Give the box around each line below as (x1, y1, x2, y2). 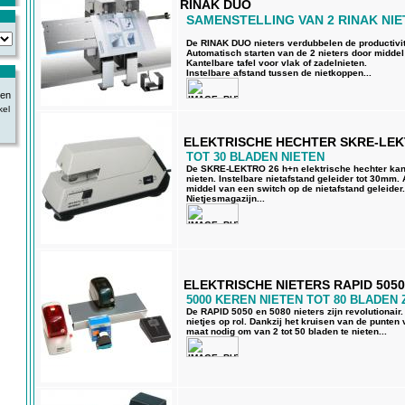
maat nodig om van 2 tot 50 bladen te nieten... (186, 326, 387, 336)
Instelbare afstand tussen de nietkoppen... (186, 67, 372, 78)
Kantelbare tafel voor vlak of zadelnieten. (186, 57, 367, 68)
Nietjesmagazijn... (186, 193, 265, 203)
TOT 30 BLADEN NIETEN (186, 150, 325, 164)
